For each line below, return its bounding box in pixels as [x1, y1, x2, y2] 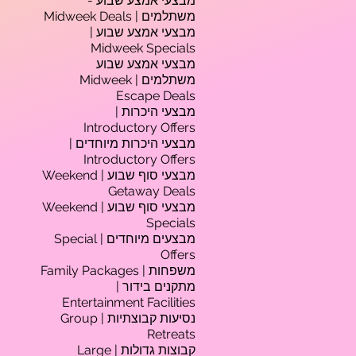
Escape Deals [116, 88, 195, 103]
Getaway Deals [108, 184, 195, 199]
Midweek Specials [91, 41, 195, 56]
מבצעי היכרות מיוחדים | [69, 136, 195, 151]
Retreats [147, 327, 195, 342]
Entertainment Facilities [62, 295, 195, 310]
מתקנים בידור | [116, 279, 195, 294]
